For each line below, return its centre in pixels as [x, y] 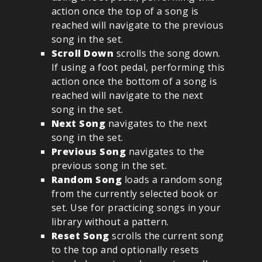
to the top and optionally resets [125, 250]
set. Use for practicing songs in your [136, 208]
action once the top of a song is [125, 11]
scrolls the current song [166, 236]
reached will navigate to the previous [137, 25]
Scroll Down [82, 54]
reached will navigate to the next [127, 96]
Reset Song [80, 236]
